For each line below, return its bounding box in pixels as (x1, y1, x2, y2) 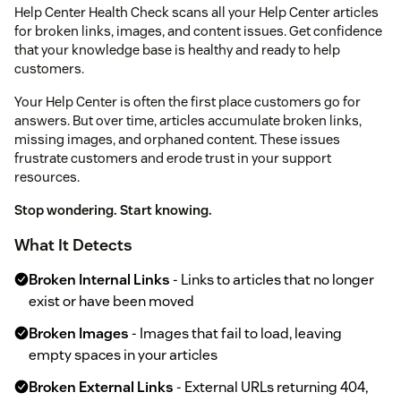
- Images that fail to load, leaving (129, 324, 342, 344)
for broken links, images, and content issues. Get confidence (14, 22, 382, 40)
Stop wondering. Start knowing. (14, 201, 212, 219)
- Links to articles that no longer (170, 270, 374, 290)
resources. (14, 168, 80, 186)
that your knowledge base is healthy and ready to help (14, 41, 340, 59)
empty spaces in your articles (29, 346, 218, 365)
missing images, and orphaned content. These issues (14, 131, 340, 149)
